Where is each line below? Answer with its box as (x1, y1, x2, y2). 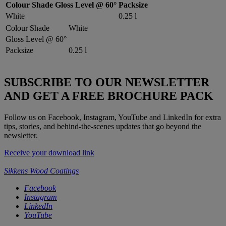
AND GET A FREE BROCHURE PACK (4, 89, 213, 102)
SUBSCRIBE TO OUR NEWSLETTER (4, 75, 209, 89)
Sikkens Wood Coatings (4, 166, 79, 175)
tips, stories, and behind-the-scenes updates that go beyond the (4, 122, 201, 131)
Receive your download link (4, 148, 94, 157)
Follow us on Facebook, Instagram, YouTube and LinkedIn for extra (4, 112, 221, 122)
